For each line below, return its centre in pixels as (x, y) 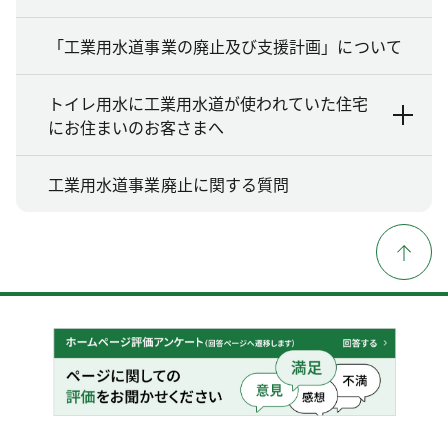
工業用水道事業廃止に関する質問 (169, 184)
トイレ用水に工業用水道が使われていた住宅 (208, 103)
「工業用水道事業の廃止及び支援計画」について (225, 46)
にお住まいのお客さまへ (136, 127)
